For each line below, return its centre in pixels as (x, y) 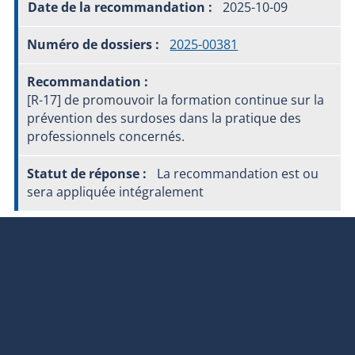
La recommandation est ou (237, 174)
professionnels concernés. (105, 137)
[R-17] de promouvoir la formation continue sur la (175, 100)
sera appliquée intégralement (115, 192)
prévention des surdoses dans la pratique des (164, 118)
